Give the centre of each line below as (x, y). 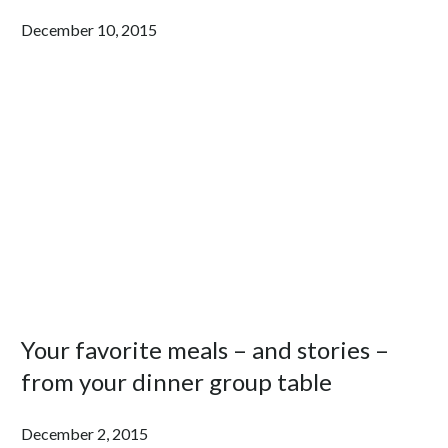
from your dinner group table (177, 381)
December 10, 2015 (89, 29)
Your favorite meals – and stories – (205, 349)
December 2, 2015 (85, 433)
